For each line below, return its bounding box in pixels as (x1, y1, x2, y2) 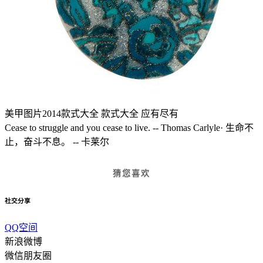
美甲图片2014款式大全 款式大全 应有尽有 (5, 108, 181, 119)
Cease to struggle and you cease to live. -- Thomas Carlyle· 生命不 (5, 122, 254, 133)
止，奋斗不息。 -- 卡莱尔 (5, 136, 109, 147)
